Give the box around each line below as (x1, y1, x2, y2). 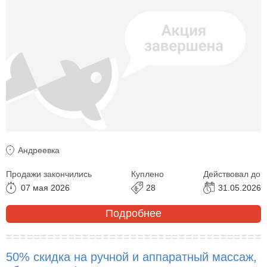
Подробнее (105, 207, 162, 220)
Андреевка (18, 145, 60, 155)
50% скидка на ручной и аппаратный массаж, (6, 250, 257, 263)
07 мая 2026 (21, 182, 70, 193)
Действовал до (203, 169, 260, 179)
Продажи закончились (6, 169, 92, 179)
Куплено (131, 169, 164, 179)
